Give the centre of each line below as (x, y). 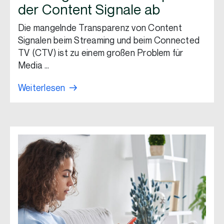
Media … (34, 66)
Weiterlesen (42, 88)
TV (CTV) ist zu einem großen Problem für (101, 53)
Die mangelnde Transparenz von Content (100, 28)
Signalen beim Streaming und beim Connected (109, 41)
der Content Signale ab (89, 10)
